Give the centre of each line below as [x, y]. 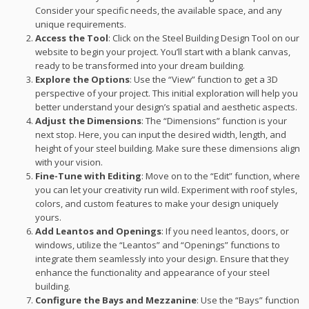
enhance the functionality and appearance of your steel [153, 272]
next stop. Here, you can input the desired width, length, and [161, 134]
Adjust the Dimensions [89, 120]
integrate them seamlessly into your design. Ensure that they [162, 258]
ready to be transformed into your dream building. [140, 65]
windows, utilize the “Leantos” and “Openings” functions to [158, 245]
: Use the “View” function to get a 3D [204, 79]
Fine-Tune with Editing [89, 176]
